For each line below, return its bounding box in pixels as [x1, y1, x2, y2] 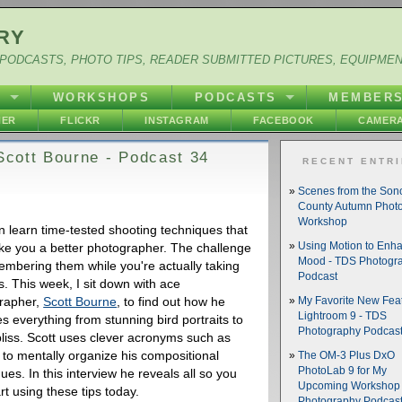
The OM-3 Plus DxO [298, 350, 396, 361]
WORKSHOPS [52, 91, 151, 104]
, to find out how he [117, 293, 226, 309]
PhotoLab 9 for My [298, 365, 387, 376]
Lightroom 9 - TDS [298, 310, 387, 321]
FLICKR [60, 115, 100, 126]
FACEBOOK [253, 115, 314, 126]
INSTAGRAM [144, 115, 209, 126]
